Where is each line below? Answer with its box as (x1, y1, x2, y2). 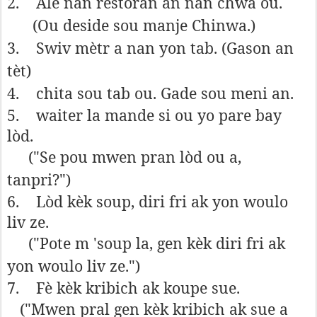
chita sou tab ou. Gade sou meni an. (36, 83, 294, 103)
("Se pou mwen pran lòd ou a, (28, 146, 241, 167)
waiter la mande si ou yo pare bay (36, 105, 282, 125)
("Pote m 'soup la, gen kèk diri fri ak (28, 233, 285, 253)
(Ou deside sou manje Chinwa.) (33, 15, 255, 35)
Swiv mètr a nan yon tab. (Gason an (36, 38, 294, 58)
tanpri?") (7, 169, 71, 190)
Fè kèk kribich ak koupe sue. (36, 277, 240, 298)
